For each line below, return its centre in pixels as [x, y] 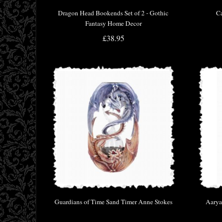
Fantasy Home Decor [113, 23]
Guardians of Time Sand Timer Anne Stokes [113, 202]
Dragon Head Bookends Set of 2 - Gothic [113, 13]
